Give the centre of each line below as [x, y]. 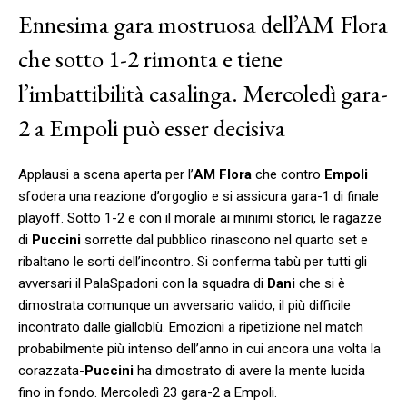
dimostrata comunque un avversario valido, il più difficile [184, 305]
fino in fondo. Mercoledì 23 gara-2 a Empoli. [148, 392]
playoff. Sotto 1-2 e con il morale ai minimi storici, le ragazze [200, 218]
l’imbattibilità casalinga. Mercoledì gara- [203, 93]
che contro [290, 174]
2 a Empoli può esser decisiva [152, 127]
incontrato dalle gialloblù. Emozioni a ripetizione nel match [191, 327]
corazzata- [51, 370]
